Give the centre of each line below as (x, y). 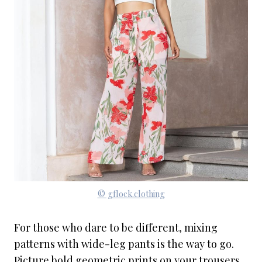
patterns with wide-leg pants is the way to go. (124, 244)
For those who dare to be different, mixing (116, 227)
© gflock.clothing (131, 194)
